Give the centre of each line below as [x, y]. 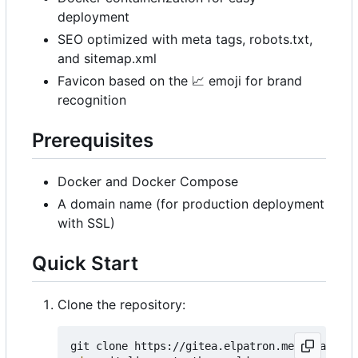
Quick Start [85, 264]
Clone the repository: [121, 305]
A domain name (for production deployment [191, 204]
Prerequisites [93, 140]
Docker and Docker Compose [148, 182]
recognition [92, 99]
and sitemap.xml [107, 58]
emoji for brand [253, 80]
